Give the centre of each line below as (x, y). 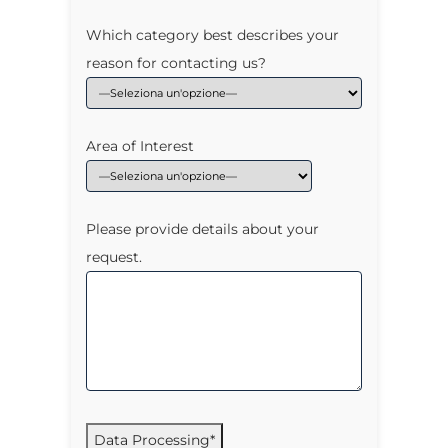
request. (114, 257)
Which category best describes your (212, 35)
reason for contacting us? (176, 63)
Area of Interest (140, 146)
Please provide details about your (202, 229)
